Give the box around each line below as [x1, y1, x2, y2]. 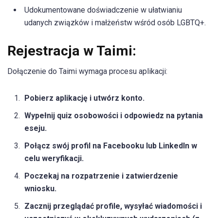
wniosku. [24, 184, 56, 194]
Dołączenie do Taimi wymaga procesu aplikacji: [7, 67, 167, 76]
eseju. [24, 124, 47, 133]
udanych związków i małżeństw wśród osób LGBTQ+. [24, 18, 206, 27]
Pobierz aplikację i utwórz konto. [24, 93, 145, 103]
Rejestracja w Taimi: [7, 43, 136, 59]
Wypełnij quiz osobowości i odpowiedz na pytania [24, 111, 203, 121]
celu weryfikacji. [24, 154, 84, 163]
